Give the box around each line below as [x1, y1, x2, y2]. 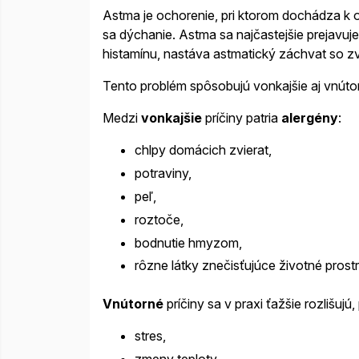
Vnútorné [103, 296, 163, 313]
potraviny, [135, 165, 192, 182]
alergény [281, 110, 338, 127]
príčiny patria [202, 110, 281, 127]
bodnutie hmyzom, [135, 234, 242, 251]
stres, [135, 328, 166, 345]
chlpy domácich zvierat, [135, 142, 272, 159]
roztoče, [135, 211, 184, 228]
